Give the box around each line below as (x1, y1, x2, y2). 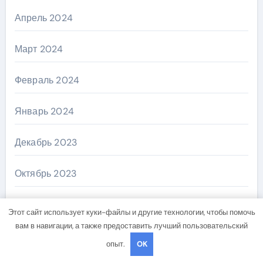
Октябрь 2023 (14, 167, 77, 180)
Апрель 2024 (14, 12, 73, 24)
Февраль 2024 (14, 74, 80, 86)
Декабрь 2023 (14, 136, 77, 149)
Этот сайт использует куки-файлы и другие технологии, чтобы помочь (8, 207, 255, 217)
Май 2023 (14, 230, 59, 242)
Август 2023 (14, 198, 69, 211)
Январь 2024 (14, 105, 74, 117)
